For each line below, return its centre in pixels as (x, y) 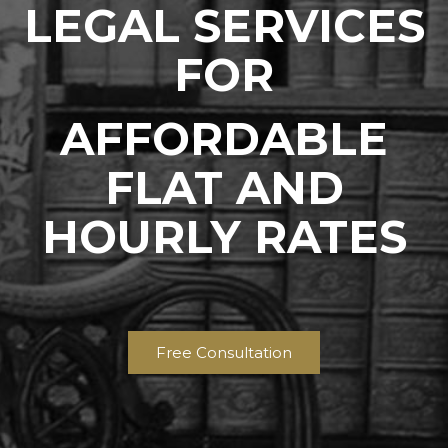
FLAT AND (224, 187)
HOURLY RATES (224, 236)
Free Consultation (224, 352)
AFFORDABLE (224, 138)
